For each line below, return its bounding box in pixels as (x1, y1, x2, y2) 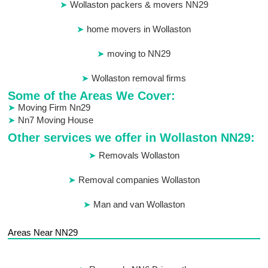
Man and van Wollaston (93, 199, 185, 210)
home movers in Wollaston (87, 24, 191, 35)
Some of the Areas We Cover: (8, 89, 176, 103)
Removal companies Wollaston (78, 175, 200, 185)
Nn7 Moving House (18, 115, 94, 126)
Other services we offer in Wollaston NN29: (8, 131, 255, 145)
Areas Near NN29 (8, 227, 78, 238)
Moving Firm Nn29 (18, 102, 91, 113)
